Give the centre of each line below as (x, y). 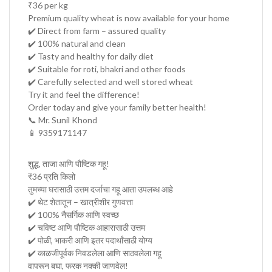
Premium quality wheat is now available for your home (129, 18)
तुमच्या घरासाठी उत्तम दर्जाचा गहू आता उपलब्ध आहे (100, 189)
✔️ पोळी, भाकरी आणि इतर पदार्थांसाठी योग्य (90, 240)
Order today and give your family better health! (117, 107)
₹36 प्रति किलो (52, 176)
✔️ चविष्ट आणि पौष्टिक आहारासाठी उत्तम (87, 227)
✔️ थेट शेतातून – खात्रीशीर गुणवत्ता (80, 202)
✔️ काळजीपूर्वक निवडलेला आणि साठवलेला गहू (95, 253)
